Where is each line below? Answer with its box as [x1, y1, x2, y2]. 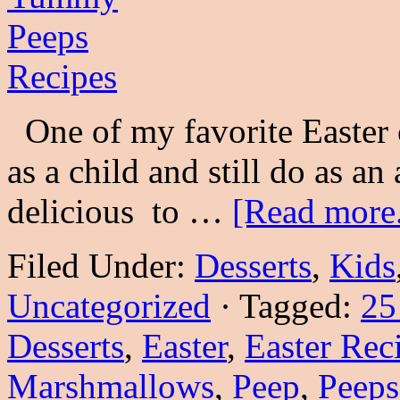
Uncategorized [7, 287, 211, 326]
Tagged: [239, 287, 361, 326]
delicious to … [7, 192, 232, 231]
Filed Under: [7, 246, 195, 286]
